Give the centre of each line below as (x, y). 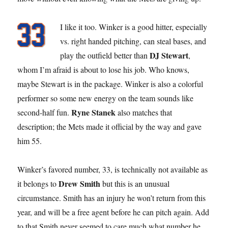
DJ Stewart (169, 55)
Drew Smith (80, 183)
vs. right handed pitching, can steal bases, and (133, 41)
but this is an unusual (135, 183)
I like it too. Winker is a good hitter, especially (134, 26)
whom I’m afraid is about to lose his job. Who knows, (104, 69)
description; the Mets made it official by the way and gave (110, 126)
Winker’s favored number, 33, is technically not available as (113, 169)
